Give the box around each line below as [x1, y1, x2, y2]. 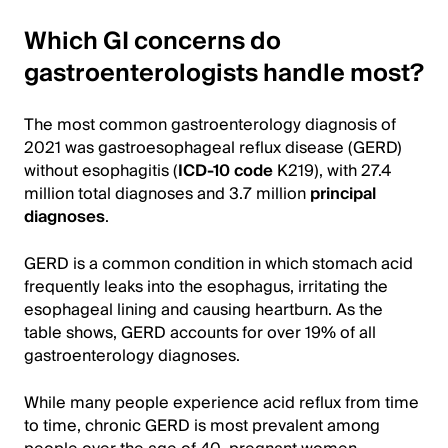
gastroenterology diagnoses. [24, 341, 240, 370]
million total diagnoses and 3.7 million [24, 179, 310, 208]
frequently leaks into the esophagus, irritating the [24, 272, 388, 301]
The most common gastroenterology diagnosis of [24, 110, 396, 139]
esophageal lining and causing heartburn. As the [24, 295, 383, 324]
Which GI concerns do [24, 20, 281, 62]
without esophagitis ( [24, 156, 178, 185]
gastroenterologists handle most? [24, 52, 424, 94]
